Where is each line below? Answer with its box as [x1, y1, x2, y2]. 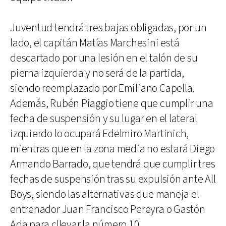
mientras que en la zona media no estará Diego [10, 142, 215, 156]
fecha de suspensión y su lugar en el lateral [10, 111, 197, 126]
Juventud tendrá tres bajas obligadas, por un [10, 21, 207, 35]
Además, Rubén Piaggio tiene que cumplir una [10, 96, 213, 111]
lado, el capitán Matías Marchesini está [10, 36, 180, 50]
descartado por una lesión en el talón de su [10, 51, 198, 66]
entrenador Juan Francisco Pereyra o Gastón [10, 202, 205, 217]
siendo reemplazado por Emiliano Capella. [10, 81, 195, 96]
